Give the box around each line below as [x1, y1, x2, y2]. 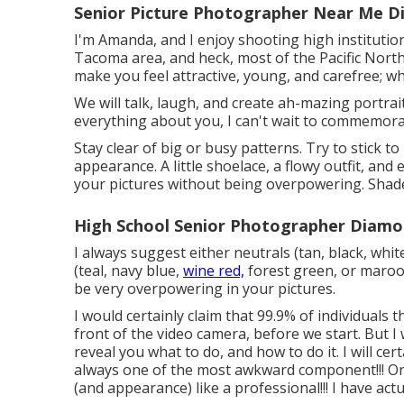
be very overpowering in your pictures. [74, 279, 335, 298]
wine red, [183, 261, 244, 280]
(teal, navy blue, [74, 261, 183, 280]
